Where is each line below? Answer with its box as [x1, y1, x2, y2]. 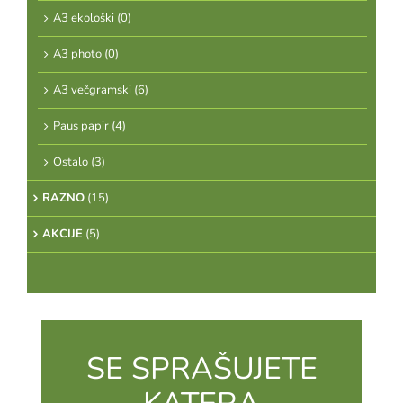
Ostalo [53, 154, 88, 170]
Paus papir [53, 118, 109, 134]
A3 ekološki [53, 10, 114, 26]
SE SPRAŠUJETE [85, 348, 318, 390]
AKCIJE [42, 226, 83, 242]
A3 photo [53, 46, 102, 62]
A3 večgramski [53, 82, 131, 98]
